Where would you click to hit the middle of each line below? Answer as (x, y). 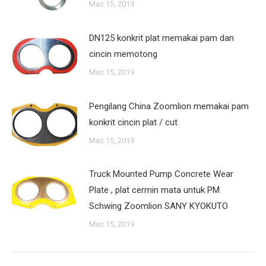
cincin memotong (123, 54)
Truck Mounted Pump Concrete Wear (161, 174)
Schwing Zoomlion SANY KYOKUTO (159, 206)
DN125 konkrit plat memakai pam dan (161, 38)
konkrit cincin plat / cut (133, 122)
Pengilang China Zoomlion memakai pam (169, 106)
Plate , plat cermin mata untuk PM (154, 190)
